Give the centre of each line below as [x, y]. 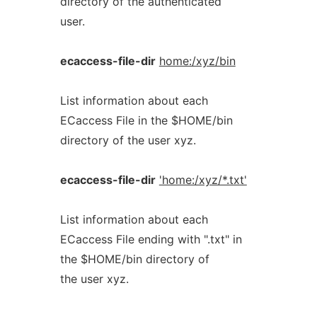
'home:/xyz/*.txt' [203, 180]
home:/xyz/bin [197, 61]
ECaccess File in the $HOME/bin [146, 120]
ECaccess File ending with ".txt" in [151, 239]
